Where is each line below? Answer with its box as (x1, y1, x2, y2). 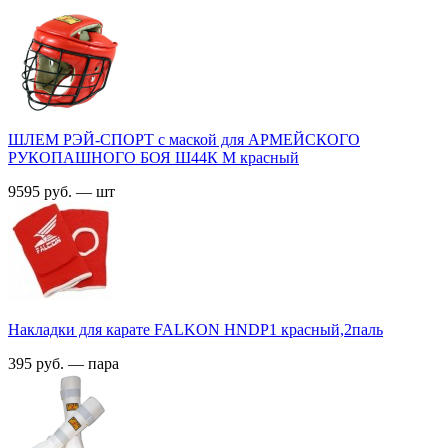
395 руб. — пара (8, 354, 123, 372)
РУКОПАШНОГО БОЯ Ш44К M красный (8, 148, 299, 166)
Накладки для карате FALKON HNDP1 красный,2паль (8, 320, 383, 338)
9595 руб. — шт (8, 182, 119, 200)
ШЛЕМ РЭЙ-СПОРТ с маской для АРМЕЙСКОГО (8, 130, 360, 148)
